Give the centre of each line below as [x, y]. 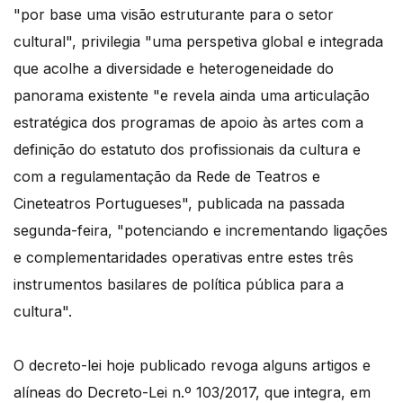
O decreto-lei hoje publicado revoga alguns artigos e [192, 366]
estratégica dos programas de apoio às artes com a [188, 123]
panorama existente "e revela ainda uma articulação [192, 96]
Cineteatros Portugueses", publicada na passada [179, 204]
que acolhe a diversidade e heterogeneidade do [174, 69]
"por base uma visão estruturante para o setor [174, 15]
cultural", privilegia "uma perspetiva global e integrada [198, 42]
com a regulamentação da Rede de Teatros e [167, 177]
